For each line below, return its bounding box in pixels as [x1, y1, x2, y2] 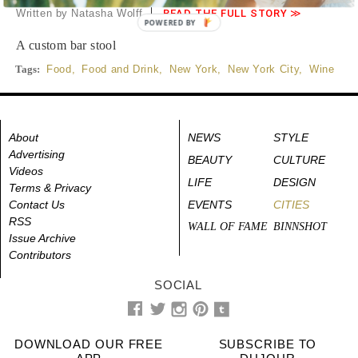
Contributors [9, 249, 71, 261]
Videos [9, 165, 43, 177]
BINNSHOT [272, 221, 327, 233]
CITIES [272, 198, 309, 211]
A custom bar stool [16, 38, 117, 52]
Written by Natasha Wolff [16, 6, 144, 19]
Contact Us [9, 198, 65, 211]
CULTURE [272, 153, 325, 166]
